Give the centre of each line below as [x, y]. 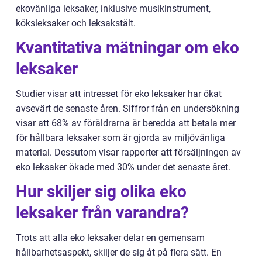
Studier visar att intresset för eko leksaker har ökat [119, 94]
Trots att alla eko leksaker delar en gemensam [110, 238]
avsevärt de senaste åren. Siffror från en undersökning [127, 109]
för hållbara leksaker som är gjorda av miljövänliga [120, 138]
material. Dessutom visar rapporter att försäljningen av [128, 153]
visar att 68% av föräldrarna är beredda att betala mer [126, 123]
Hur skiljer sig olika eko [101, 192]
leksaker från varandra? [102, 213]
